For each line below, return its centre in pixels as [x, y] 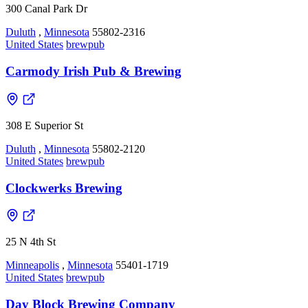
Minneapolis [32, 265]
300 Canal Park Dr [46, 9]
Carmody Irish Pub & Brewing [93, 71]
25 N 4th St [31, 242]
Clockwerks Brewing [64, 188]
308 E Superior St [44, 125]
